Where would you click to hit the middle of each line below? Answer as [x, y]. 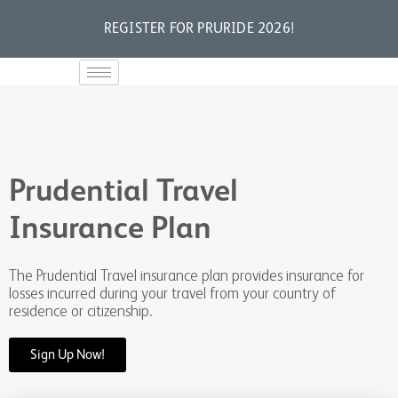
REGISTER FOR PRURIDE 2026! [199, 29]
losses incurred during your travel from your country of [172, 293]
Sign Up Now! [68, 355]
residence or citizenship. [81, 311]
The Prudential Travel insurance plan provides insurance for [187, 275]
